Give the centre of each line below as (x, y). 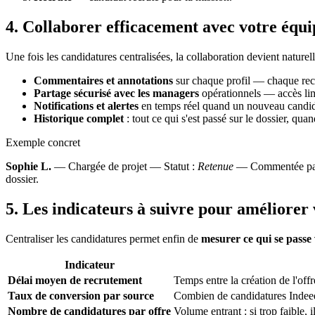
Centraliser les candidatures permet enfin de (103, 239)
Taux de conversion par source (81, 296)
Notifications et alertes (86, 106)
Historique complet (79, 119)
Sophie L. (28, 167)
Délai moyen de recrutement (75, 280)
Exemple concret (43, 143)
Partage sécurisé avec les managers (116, 94)
